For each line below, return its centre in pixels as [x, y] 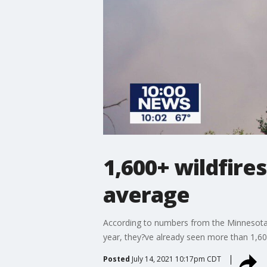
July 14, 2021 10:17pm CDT [176, 259]
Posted [116, 259]
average [146, 194]
